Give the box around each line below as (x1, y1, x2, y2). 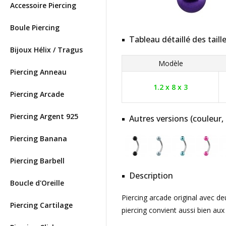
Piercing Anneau (10, 67, 67, 77)
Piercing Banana (10, 134, 67, 143)
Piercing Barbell (10, 156, 65, 165)
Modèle (158, 59, 183, 68)
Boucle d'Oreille (10, 178, 64, 188)
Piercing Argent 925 (10, 111, 78, 121)
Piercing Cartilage (10, 200, 73, 210)
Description (129, 170, 173, 181)
